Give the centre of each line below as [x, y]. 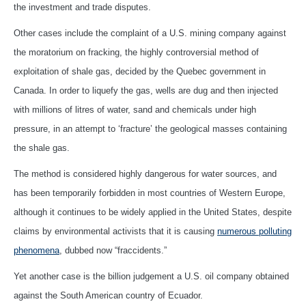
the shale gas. [42, 148]
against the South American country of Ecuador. [108, 295]
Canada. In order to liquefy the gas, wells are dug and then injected [146, 90]
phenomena [37, 250]
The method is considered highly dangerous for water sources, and [145, 173]
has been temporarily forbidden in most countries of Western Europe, [150, 193]
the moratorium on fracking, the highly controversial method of [136, 52]
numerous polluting [254, 231]
